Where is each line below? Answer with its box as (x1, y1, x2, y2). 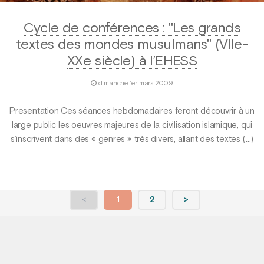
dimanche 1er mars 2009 (98, 80, 173, 87)
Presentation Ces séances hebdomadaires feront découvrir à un (9, 107, 255, 116)
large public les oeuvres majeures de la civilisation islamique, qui (11, 121, 253, 130)
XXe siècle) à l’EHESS (67, 54, 197, 68)
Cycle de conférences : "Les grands (23, 21, 241, 35)
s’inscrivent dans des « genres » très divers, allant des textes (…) (10, 136, 254, 144)
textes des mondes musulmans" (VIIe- (16, 37, 248, 52)
